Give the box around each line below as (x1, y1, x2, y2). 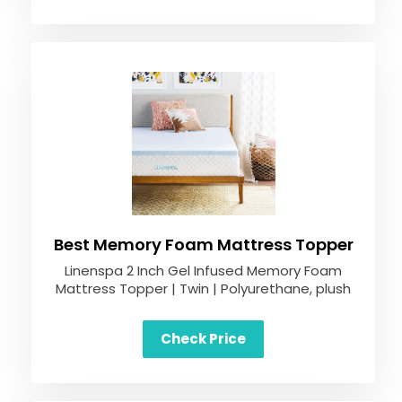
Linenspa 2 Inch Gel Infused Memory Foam (65, 261, 342, 280)
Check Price (161, 329, 246, 348)
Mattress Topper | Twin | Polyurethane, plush (56, 279, 351, 298)
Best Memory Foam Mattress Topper (53, 233, 354, 256)
